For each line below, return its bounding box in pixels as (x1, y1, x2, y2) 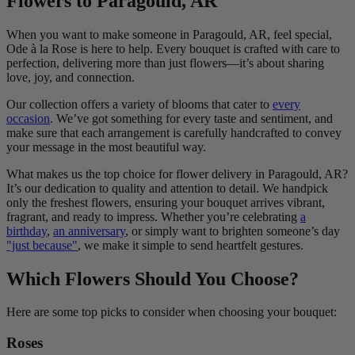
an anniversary (53, 223, 125, 238)
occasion (6, 111, 50, 125)
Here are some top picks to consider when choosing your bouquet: (6, 305, 337, 319)
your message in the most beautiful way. (6, 139, 206, 154)
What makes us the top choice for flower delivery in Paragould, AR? (6, 166, 348, 181)
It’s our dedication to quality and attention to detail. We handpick (6, 181, 328, 195)
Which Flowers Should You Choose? (6, 268, 299, 289)
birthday (6, 223, 47, 238)
